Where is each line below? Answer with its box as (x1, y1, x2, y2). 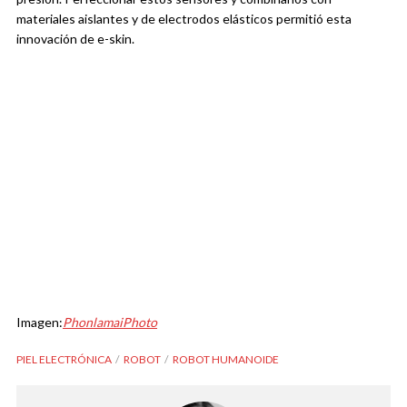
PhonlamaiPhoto (63, 314, 157, 331)
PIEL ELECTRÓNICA (16, 352, 112, 367)
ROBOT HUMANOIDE (173, 352, 279, 367)
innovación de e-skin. (16, 31, 134, 47)
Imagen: (16, 314, 63, 331)
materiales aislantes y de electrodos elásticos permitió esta (16, 11, 352, 27)
